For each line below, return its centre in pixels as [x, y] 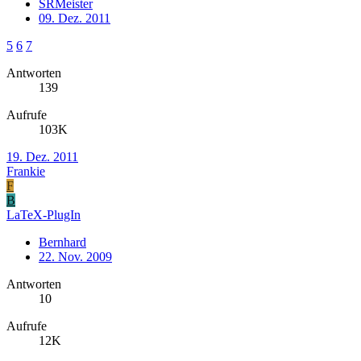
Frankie [26, 171]
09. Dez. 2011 [75, 18]
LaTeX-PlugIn [44, 214]
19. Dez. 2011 [42, 156]
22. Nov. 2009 [75, 256]
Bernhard [62, 242]
